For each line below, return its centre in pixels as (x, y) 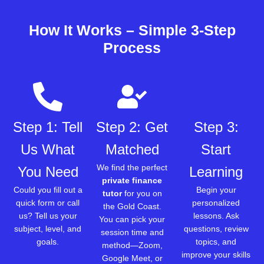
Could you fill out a (48, 189)
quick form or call (48, 202)
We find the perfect (132, 167)
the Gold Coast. (132, 206)
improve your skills (216, 254)
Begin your (216, 189)
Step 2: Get (132, 127)
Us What (48, 149)
